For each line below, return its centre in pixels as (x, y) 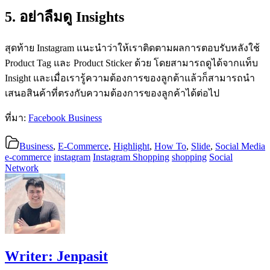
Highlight (131, 146)
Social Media (240, 146)
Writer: (31, 256)
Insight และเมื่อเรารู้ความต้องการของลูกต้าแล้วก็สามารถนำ (130, 78)
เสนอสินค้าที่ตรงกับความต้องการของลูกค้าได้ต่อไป (112, 93)
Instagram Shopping (131, 157)
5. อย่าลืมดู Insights (64, 17)
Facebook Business (65, 118)
